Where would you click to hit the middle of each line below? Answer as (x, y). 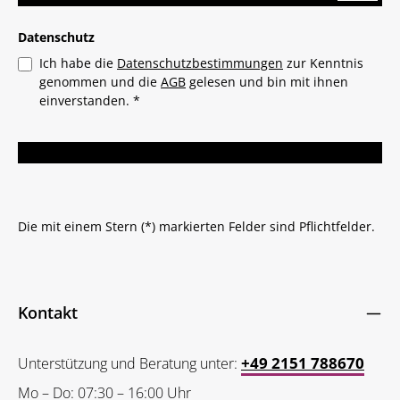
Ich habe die (78, 62)
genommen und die (100, 81)
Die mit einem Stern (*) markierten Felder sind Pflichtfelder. (196, 226)
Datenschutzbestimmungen (200, 62)
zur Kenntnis (323, 62)
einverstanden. (86, 100)
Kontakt (48, 312)
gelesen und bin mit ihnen (267, 81)
